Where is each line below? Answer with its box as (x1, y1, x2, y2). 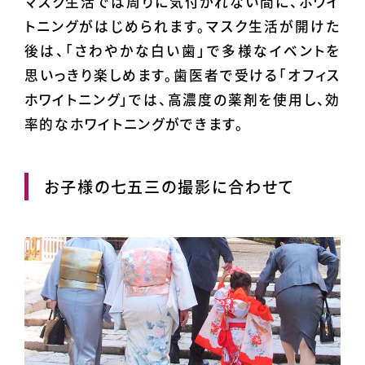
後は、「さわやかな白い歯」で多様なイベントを (24, 41, 341, 61)
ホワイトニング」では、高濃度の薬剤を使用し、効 (24, 90, 341, 110)
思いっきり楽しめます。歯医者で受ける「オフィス (24, 65, 341, 86)
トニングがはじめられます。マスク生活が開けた (24, 16, 341, 37)
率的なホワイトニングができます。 (24, 114, 244, 134)
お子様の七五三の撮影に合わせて (43, 174, 294, 198)
